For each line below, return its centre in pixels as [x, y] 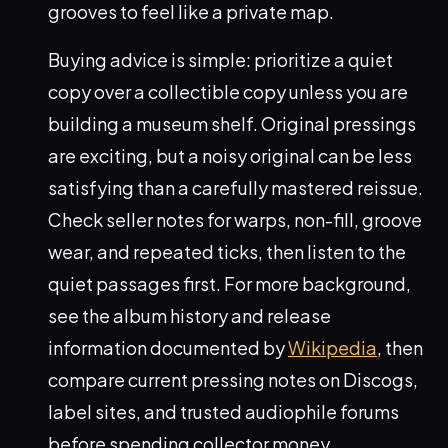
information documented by [168, 348]
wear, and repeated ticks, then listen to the [227, 252]
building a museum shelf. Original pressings [232, 124]
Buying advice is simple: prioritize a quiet [220, 60]
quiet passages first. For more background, [229, 284]
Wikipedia [332, 348]
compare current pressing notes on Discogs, [233, 380]
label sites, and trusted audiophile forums [223, 412]
